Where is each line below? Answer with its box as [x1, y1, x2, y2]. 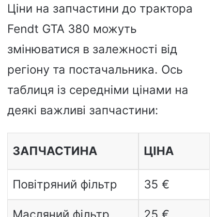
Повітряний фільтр [12, 177, 117, 191]
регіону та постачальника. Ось [7, 62, 183, 77]
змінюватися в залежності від [7, 42, 177, 56]
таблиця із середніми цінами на [7, 83, 188, 97]
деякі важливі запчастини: [7, 103, 158, 117]
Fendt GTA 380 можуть [7, 22, 137, 36]
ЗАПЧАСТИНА [12, 144, 97, 158]
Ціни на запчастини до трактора [7, 1, 193, 15]
